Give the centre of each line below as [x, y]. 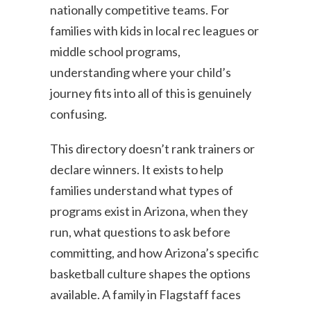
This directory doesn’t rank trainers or [153, 149]
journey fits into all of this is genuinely [151, 93]
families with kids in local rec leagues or [155, 31]
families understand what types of [142, 190]
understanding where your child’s [141, 72]
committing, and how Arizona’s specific [155, 253]
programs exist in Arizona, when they [149, 211]
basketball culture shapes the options [151, 274]
